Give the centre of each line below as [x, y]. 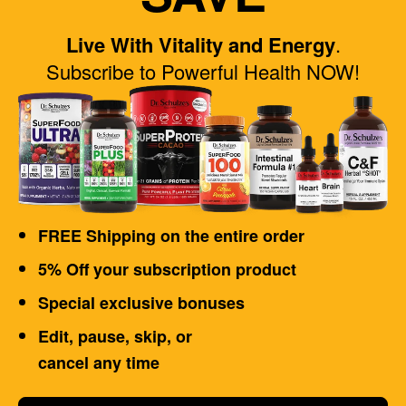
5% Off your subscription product [167, 269]
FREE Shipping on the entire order [171, 235]
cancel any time [99, 362]
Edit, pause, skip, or [115, 336]
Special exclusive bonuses [141, 302]
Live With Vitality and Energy [200, 44]
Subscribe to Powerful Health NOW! [203, 71]
